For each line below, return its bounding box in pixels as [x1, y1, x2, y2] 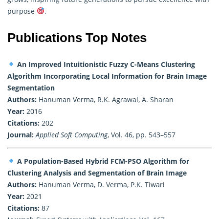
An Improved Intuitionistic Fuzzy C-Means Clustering [17, 59, 195, 69]
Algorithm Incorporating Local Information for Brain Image [7, 71, 207, 81]
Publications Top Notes [7, 30, 147, 45]
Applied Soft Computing [36, 130, 108, 139]
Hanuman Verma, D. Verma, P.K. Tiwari [37, 179, 165, 189]
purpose [7, 6, 37, 16]
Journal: [7, 130, 34, 139]
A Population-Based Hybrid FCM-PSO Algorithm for [17, 156, 189, 166]
